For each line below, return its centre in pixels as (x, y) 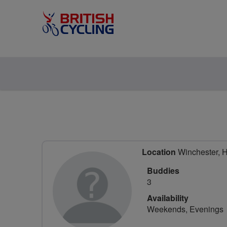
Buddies (163, 171)
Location (159, 152)
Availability (168, 198)
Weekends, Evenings (185, 209)
